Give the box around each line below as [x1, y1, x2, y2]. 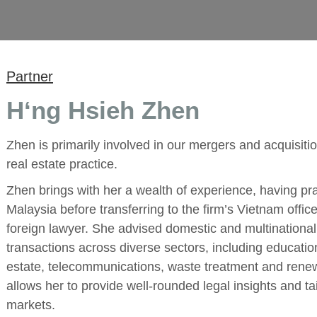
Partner [6, 68, 53, 84]
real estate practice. [6, 156, 117, 171]
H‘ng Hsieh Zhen [6, 96, 200, 124]
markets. [6, 297, 55, 312]
